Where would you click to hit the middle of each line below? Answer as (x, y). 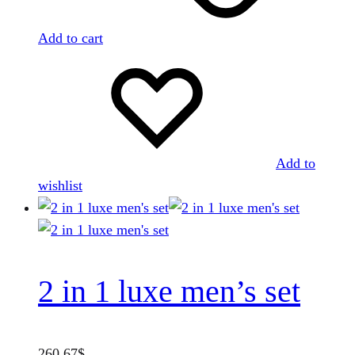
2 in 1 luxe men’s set (169, 292)
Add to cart (71, 38)
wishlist (60, 185)
